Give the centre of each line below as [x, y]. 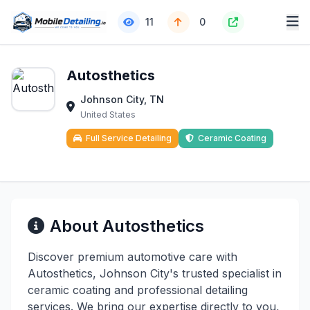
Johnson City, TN [122, 99]
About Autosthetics [127, 226]
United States [108, 115]
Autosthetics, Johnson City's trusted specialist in [155, 273]
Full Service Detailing [129, 138]
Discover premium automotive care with [133, 257]
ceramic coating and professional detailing [138, 290]
